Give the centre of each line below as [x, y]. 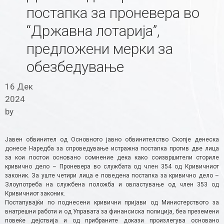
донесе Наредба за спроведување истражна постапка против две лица [112, 148]
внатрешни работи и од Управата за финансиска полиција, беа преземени [112, 211]
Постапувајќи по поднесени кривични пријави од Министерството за [112, 202]
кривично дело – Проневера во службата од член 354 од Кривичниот [112, 166]
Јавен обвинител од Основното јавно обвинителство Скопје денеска [112, 139]
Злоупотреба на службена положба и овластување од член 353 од [112, 184]
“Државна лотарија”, [93, 31]
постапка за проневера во [113, 13]
